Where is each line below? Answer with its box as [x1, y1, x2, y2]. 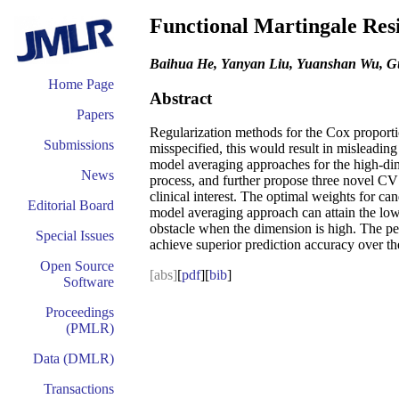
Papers [77, 107, 114, 122]
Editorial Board [28, 198, 114, 213]
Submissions [44, 137, 114, 152]
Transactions [44, 381, 114, 396]
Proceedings [45, 305, 114, 320]
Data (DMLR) [33, 351, 114, 366]
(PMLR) [66, 321, 114, 336]
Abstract [150, 88, 212, 108]
